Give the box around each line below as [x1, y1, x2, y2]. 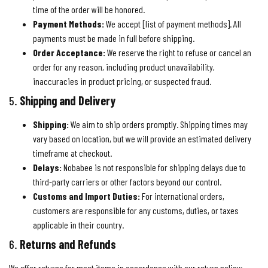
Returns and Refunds [20, 236, 116, 251]
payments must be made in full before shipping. [33, 32, 194, 44]
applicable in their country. [33, 218, 124, 230]
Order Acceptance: [33, 46, 105, 58]
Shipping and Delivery [20, 93, 115, 108]
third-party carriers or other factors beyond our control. [33, 175, 221, 187]
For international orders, [140, 190, 224, 202]
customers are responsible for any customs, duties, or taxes [33, 204, 239, 216]
